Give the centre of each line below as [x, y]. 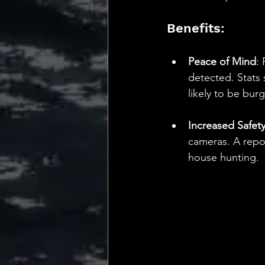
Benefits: [196, 28]
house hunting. [224, 158]
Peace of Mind [222, 62]
